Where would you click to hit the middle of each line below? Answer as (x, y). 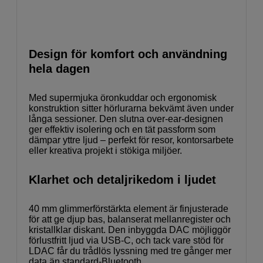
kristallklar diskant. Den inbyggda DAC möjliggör (130, 230)
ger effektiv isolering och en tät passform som (122, 129)
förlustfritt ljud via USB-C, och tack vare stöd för (126, 240)
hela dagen (59, 68)
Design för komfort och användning (128, 54)
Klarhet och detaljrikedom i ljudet (122, 179)
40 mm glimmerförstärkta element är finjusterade (129, 208)
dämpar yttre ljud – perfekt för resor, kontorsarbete (131, 140)
